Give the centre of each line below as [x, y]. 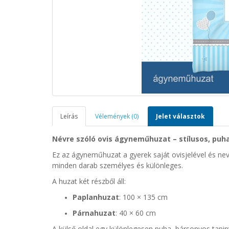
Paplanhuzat [96, 197]
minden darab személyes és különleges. [118, 165]
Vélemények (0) [117, 116]
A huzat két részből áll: [89, 181]
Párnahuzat [94, 213]
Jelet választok [180, 116]
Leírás [69, 116]
